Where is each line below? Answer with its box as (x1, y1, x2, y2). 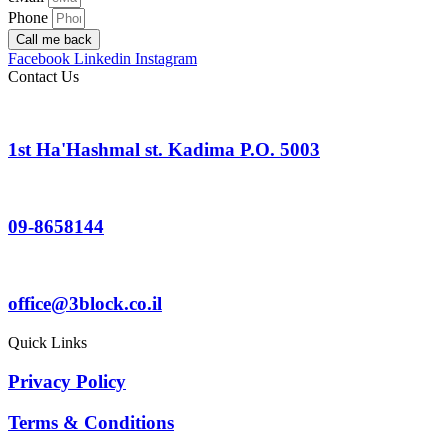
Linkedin (74, 49, 131, 67)
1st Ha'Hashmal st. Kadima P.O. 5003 (8, 138, 320, 160)
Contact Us (8, 67, 79, 85)
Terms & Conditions (8, 411, 174, 433)
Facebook (8, 49, 70, 67)
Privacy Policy (8, 370, 126, 392)
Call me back (16, 31, 92, 47)
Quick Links (8, 334, 87, 352)
